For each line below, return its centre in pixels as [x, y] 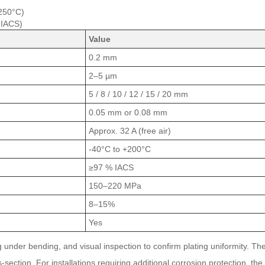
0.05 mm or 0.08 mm [128, 112]
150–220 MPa [115, 186]
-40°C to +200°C [120, 149]
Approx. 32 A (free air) [130, 131]
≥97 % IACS [111, 167]
